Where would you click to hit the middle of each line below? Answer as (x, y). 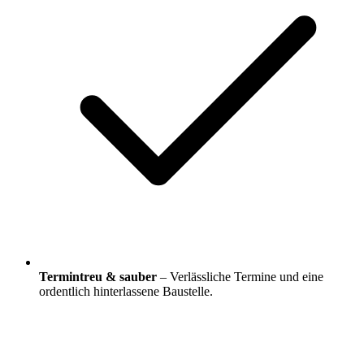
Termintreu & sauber (98, 277)
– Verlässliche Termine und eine (240, 277)
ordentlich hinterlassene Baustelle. (126, 292)
